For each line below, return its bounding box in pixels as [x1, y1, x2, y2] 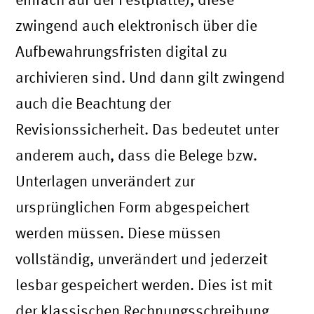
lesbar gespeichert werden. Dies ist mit [15, 275, 273, 293]
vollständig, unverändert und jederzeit [15, 250, 268, 267]
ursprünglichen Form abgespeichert [15, 198, 250, 215]
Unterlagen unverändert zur [15, 172, 196, 189]
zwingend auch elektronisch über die [15, 16, 258, 34]
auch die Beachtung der [15, 94, 172, 111]
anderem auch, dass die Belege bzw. [15, 146, 258, 163]
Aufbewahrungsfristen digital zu [15, 42, 228, 60]
